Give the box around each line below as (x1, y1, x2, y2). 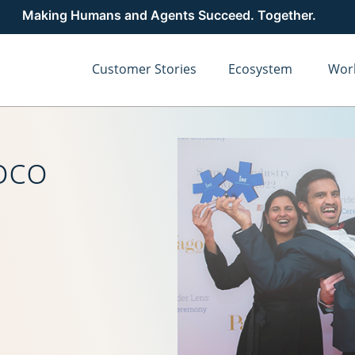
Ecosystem (228, 60, 292, 78)
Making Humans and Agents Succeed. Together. (22, 7, 316, 23)
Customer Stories (92, 60, 197, 78)
